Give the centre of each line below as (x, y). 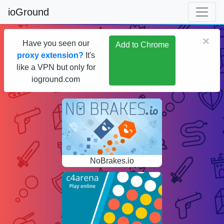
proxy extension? (50, 55)
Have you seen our (56, 43)
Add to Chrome (142, 45)
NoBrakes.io (112, 160)
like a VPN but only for (56, 67)
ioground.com (56, 79)
